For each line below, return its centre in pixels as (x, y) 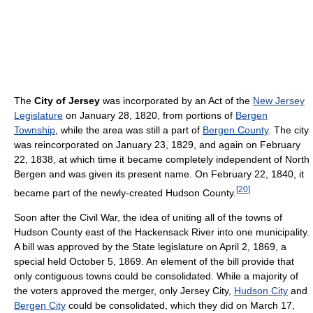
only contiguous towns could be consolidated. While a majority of (156, 276)
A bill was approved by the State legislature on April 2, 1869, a (150, 247)
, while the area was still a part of (129, 130)
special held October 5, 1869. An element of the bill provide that (154, 262)
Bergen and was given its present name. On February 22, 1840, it (159, 174)
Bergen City (40, 306)
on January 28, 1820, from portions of (149, 115)
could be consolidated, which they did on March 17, (180, 306)
